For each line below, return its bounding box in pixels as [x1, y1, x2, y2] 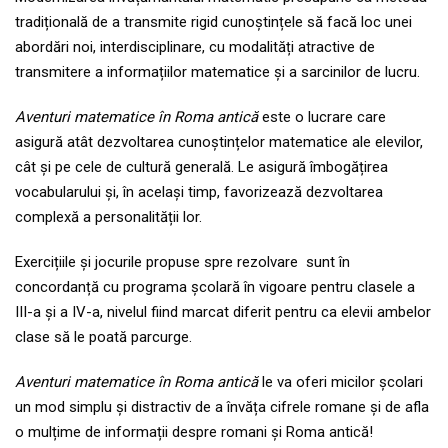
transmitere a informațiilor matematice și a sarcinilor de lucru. [15, 63, 420, 82]
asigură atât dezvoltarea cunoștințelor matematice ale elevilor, [15, 133, 423, 152]
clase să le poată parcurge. [15, 328, 192, 347]
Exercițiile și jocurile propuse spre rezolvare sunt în [15, 253, 350, 272]
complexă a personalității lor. [15, 208, 202, 227]
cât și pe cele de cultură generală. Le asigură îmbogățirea [15, 158, 388, 177]
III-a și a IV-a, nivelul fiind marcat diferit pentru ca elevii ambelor [15, 303, 431, 322]
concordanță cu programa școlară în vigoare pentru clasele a [15, 278, 415, 297]
